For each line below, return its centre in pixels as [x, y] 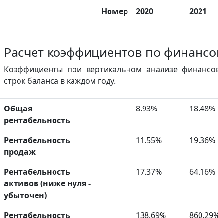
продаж [20, 152]
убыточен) [25, 195]
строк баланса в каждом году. [60, 81]
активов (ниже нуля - [47, 184]
